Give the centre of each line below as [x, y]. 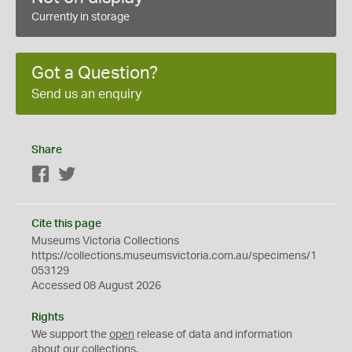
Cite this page [66, 224]
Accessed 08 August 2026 [96, 286]
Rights [48, 317]
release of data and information [213, 335]
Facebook [75, 175]
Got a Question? [95, 73]
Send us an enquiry [86, 94]
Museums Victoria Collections [105, 241]
